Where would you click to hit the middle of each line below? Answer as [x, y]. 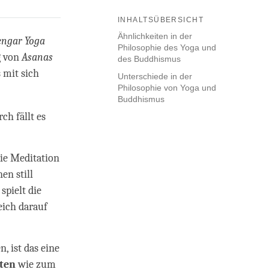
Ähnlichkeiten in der [155, 36]
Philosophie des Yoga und [167, 48]
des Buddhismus [149, 59]
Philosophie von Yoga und [167, 88]
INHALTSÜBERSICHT [161, 20]
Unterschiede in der [155, 77]
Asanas [37, 58]
